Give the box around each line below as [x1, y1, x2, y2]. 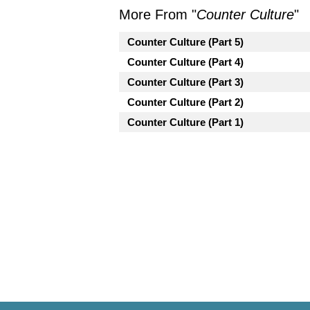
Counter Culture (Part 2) [127, 96, 244, 108]
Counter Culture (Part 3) [127, 76, 244, 88]
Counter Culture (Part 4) [127, 56, 244, 68]
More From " [119, 7, 197, 22]
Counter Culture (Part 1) [127, 116, 244, 128]
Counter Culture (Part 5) [127, 36, 244, 48]
